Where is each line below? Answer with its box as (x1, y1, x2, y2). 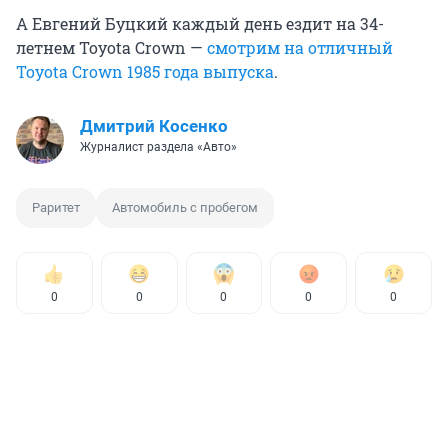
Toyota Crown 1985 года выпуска (16, 60, 274, 82)
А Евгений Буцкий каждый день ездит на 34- (16, 12, 384, 34)
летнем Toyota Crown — (16, 36, 207, 58)
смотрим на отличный (207, 36, 393, 58)
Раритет (32, 199, 80, 215)
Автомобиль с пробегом (112, 199, 258, 215)
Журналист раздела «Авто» (80, 139, 237, 154)
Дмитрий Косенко (80, 115, 228, 136)
